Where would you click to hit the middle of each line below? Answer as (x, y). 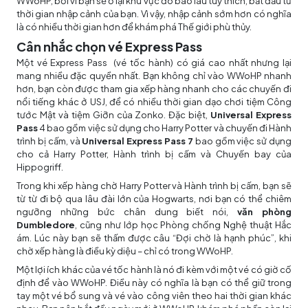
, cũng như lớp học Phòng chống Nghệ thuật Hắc (183, 225)
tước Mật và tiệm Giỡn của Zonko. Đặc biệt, (114, 115)
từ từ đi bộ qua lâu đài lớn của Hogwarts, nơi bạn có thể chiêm (154, 199)
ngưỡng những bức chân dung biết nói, (127, 212)
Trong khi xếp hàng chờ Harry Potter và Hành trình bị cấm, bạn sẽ (154, 186)
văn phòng (264, 212)
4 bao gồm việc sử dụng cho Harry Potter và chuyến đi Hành (165, 128)
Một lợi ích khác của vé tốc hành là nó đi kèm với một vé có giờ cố (154, 270)
